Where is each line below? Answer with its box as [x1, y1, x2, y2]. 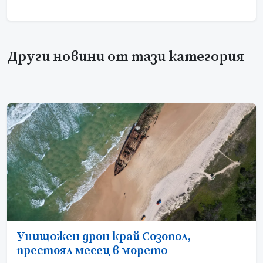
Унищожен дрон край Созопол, [16, 229, 191, 244]
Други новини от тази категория [7, 48, 244, 66]
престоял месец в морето [16, 243, 167, 258]
